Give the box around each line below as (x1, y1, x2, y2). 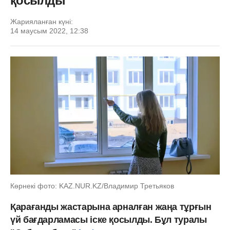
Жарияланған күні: (10, 17, 73, 26)
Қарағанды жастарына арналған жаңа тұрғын (10, 201, 212, 212)
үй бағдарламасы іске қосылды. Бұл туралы (10, 214, 207, 225)
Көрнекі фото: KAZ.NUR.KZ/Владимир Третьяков (10, 181, 174, 190)
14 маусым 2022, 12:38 (10, 27, 88, 35)
